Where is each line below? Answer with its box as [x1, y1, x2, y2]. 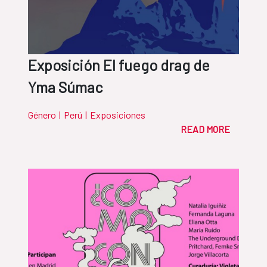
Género [28, 109, 56, 121]
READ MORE [181, 123, 230, 135]
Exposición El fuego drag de [28, 56, 210, 74]
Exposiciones [90, 109, 145, 121]
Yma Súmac [28, 78, 103, 97]
